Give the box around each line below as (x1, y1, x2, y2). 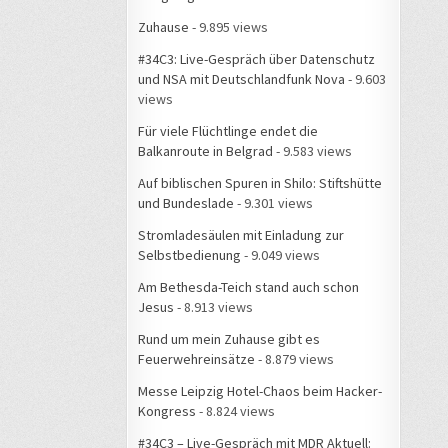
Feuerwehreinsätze (138, 349, 255, 368)
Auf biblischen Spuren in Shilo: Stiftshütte (138, 173, 382, 192)
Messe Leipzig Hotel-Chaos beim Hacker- (138, 381, 382, 400)
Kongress (138, 401, 196, 420)
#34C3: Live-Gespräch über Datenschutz (138, 49, 375, 68)
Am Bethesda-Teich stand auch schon (138, 277, 359, 296)
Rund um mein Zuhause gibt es (138, 329, 320, 348)
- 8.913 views (174, 297, 253, 316)
